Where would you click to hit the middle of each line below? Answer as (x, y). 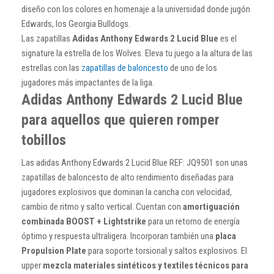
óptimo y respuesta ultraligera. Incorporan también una (117, 236)
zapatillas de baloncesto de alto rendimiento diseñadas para (128, 177)
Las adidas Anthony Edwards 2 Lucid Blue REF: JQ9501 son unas (135, 162)
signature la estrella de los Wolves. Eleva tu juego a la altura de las (137, 53)
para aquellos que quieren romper (120, 120)
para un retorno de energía (193, 221)
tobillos (44, 140)
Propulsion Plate (54, 250)
